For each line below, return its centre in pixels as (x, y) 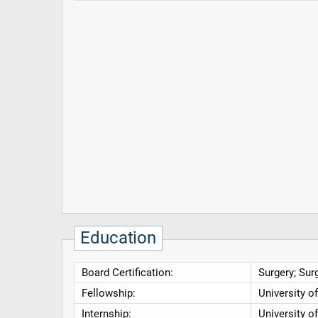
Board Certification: (127, 273)
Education (119, 238)
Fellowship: (108, 294)
